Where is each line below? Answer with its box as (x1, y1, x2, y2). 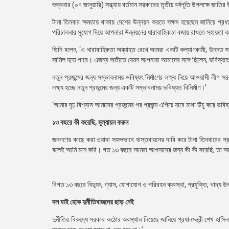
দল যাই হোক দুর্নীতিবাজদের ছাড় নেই (52, 198, 134, 206)
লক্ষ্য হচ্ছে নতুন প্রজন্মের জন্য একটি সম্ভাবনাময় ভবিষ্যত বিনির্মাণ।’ (52, 83, 207, 91)
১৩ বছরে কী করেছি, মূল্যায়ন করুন (52, 118, 128, 126)
